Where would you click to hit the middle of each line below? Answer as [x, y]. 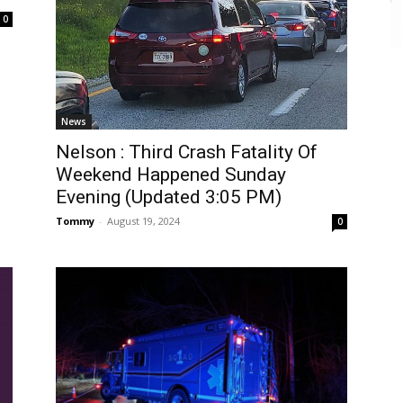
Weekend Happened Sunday [171, 175]
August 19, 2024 [143, 221]
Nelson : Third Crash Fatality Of [187, 152]
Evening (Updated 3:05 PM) [169, 197]
